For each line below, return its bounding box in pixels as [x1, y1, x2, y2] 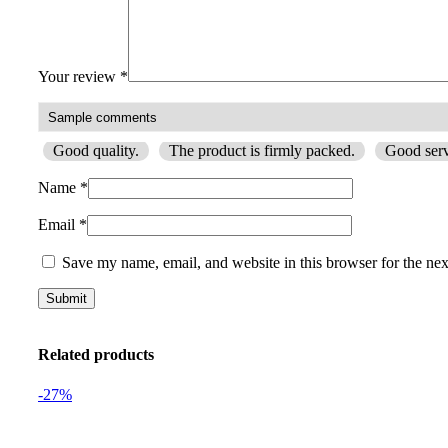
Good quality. [53, 142, 139, 160]
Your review [38, 68, 120, 86]
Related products [38, 346, 154, 364]
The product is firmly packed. [169, 142, 355, 160]
